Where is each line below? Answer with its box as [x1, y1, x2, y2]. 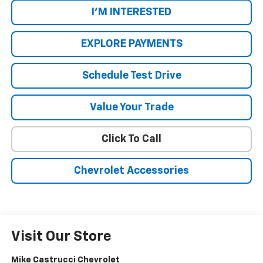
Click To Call [102, 134, 161, 145]
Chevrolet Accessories [74, 166, 189, 177]
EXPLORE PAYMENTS [80, 39, 183, 50]
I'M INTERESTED [92, 7, 171, 18]
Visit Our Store [11, 230, 112, 244]
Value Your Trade [89, 102, 174, 113]
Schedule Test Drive [82, 70, 181, 82]
